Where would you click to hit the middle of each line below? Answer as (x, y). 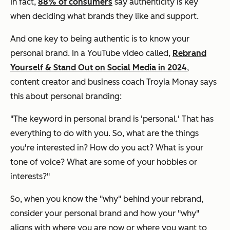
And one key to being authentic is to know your (100, 39)
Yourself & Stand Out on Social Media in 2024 (99, 68)
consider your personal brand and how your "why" (105, 214)
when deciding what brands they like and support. (104, 16)
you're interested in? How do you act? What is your (107, 148)
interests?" (30, 177)
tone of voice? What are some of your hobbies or (104, 162)
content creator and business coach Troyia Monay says (113, 82)
